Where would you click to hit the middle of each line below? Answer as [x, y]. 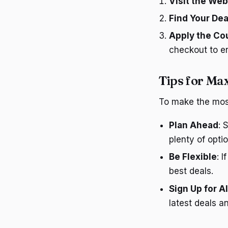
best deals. [191, 171]
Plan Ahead [194, 125]
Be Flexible [193, 157]
